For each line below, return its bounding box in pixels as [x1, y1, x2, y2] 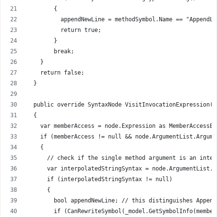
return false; [27, 69, 84, 76]
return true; [27, 26, 101, 33]
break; [27, 47, 74, 55]
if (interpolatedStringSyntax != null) [27, 175, 172, 183]
